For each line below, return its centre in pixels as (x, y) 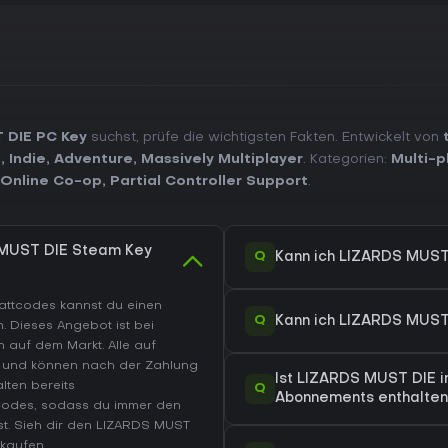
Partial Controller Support (209, 181)
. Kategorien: (347, 159)
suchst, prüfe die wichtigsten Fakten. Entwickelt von (265, 137)
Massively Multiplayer (222, 159)
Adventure (93, 159)
